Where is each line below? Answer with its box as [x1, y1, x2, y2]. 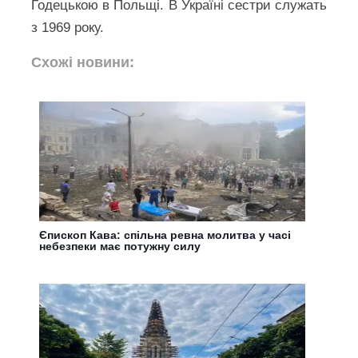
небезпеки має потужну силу [39, 240, 201, 253]
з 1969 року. [31, 20, 105, 36]
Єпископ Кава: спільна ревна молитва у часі [39, 229, 292, 242]
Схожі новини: [31, 54, 135, 71]
